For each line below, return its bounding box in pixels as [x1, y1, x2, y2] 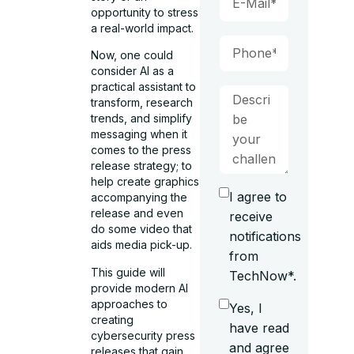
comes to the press [91, 143, 192, 157]
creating [91, 312, 134, 326]
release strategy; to [91, 159, 193, 173]
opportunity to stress [91, 6, 199, 19]
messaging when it [91, 127, 188, 141]
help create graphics [91, 175, 200, 189]
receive [228, 209, 273, 224]
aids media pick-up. [91, 238, 196, 252]
